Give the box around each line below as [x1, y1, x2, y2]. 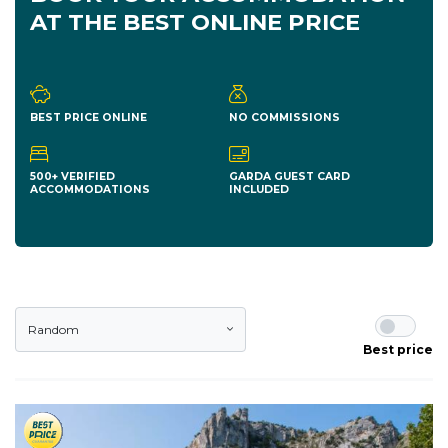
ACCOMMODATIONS [30, 183, 150, 197]
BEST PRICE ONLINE [30, 110, 147, 124]
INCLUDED [229, 183, 289, 197]
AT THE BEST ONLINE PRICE [30, 8, 360, 37]
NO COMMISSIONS [229, 110, 340, 124]
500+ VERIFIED [30, 170, 115, 184]
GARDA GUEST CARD [229, 170, 350, 184]
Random [28, 322, 79, 338]
